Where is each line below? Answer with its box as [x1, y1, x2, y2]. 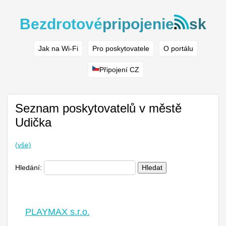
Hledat [141, 163, 162, 172]
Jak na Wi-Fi [38, 44, 78, 53]
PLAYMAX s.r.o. [25, 207, 90, 217]
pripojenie [102, 15, 174, 32]
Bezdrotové [20, 15, 102, 32]
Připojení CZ [99, 66, 139, 74]
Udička [15, 116, 51, 130]
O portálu [163, 44, 193, 53]
